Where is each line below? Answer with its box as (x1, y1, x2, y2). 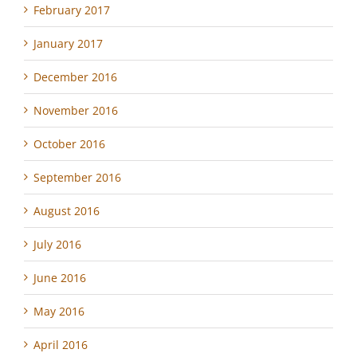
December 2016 (33, 69, 117, 84)
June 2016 (33, 269, 86, 285)
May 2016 (33, 303, 84, 319)
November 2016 (33, 102, 118, 118)
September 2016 (33, 169, 121, 185)
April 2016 (33, 336, 88, 352)
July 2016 (33, 236, 81, 252)
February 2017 (33, 2, 110, 18)
